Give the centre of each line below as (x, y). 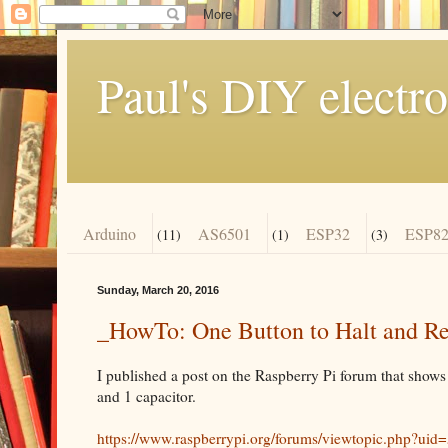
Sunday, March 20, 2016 (158, 290)
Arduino (109, 233)
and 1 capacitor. (146, 396)
